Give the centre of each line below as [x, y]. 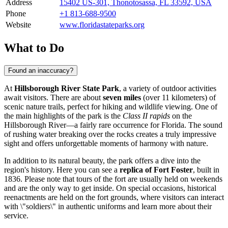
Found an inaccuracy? [41, 70]
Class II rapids [146, 116]
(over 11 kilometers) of [178, 97]
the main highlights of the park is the [63, 116]
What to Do [34, 48]
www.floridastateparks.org [102, 24]
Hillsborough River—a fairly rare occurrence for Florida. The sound [113, 125]
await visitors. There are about [53, 97]
